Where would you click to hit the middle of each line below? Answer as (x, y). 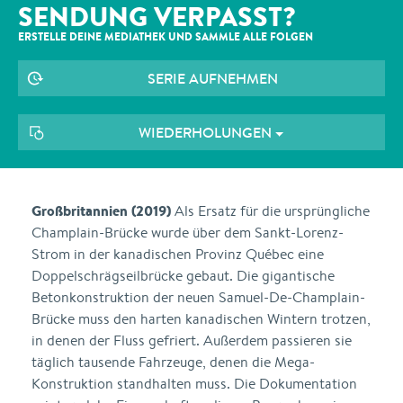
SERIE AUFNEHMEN (213, 78)
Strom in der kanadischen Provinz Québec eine (178, 254)
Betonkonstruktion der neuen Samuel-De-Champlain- (198, 297)
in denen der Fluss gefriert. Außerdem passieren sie (192, 340)
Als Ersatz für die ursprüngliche (270, 211)
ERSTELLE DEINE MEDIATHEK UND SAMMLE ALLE (144, 36)
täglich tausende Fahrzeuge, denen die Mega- (173, 362)
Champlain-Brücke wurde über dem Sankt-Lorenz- (188, 233)
